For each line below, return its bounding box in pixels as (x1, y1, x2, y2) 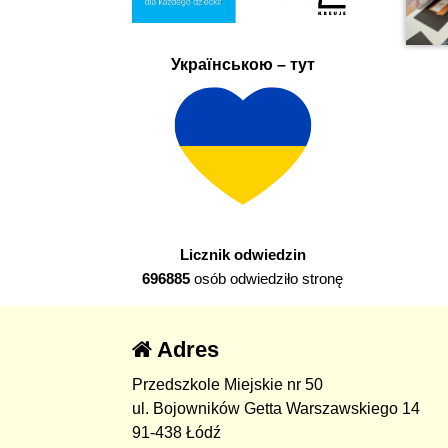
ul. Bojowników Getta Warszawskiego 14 (132, 400, 420, 418)
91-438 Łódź (132, 424, 221, 442)
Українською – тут (170, 55, 315, 73)
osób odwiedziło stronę (190, 270, 344, 288)
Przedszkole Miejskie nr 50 (132, 376, 323, 394)
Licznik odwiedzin (179, 246, 306, 264)
